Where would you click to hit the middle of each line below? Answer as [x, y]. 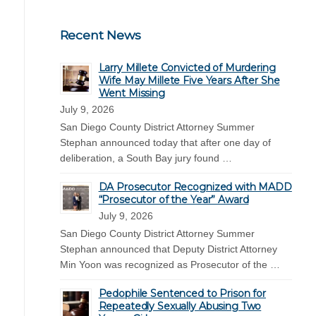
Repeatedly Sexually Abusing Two [180, 306]
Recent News [100, 35]
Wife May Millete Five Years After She [189, 80]
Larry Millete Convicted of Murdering [187, 67]
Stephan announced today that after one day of [165, 142]
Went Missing [132, 93]
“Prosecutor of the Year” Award [174, 199]
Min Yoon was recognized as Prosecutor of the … [170, 264]
